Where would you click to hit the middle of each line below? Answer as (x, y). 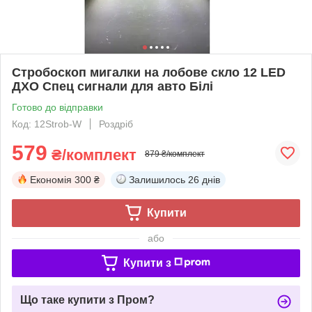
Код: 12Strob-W (47, 124)
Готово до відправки (57, 107)
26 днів (204, 179)
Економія (51, 179)
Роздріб (116, 124)
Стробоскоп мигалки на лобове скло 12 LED (149, 72)
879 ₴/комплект (175, 154)
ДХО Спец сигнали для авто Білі (112, 86)
